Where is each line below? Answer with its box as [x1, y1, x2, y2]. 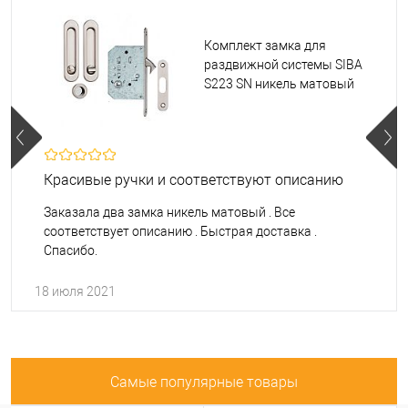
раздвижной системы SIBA [204, 56, 362, 72]
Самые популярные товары [110, 372, 298, 391]
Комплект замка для [204, 37, 326, 53]
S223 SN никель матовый [204, 76, 354, 91]
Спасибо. [44, 242, 97, 258]
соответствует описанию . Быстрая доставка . [44, 223, 317, 239]
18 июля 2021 [35, 283, 116, 299]
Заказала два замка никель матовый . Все [44, 204, 295, 219]
